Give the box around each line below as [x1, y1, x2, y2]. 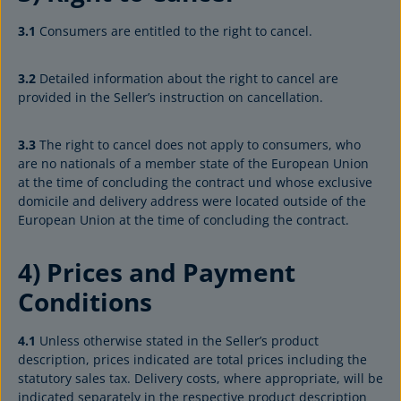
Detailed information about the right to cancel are [36, 70, 338, 87]
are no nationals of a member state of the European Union [18, 155, 369, 172]
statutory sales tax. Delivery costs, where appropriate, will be [18, 370, 383, 387]
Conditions [18, 285, 152, 319]
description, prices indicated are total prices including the [18, 351, 367, 368]
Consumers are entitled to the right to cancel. [36, 22, 312, 39]
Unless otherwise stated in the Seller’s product [36, 332, 319, 349]
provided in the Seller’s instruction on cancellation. [18, 89, 323, 106]
